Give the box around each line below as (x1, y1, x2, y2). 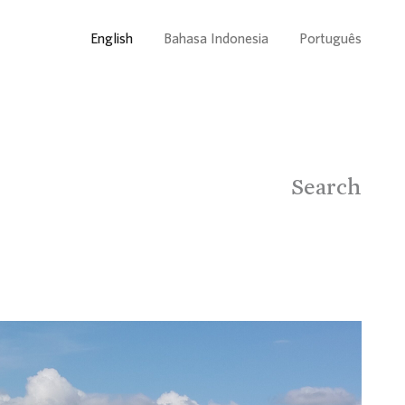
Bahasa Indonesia (164, 30, 268, 46)
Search (291, 172, 362, 201)
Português (299, 30, 362, 46)
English (90, 30, 133, 46)
